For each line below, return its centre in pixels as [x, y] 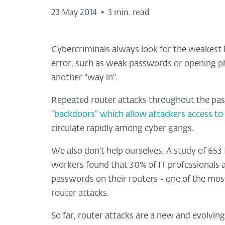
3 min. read [129, 13]
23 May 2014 [74, 13]
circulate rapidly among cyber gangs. [123, 129]
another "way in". [84, 78]
